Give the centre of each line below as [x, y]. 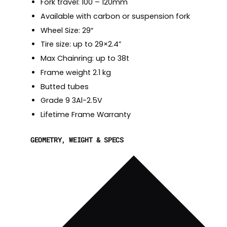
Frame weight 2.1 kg [76, 72]
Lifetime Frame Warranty [86, 115]
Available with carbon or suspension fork [115, 16]
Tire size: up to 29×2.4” [81, 44]
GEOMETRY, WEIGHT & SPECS [77, 140]
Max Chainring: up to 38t [85, 59]
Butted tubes [65, 86]
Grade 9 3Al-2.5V [71, 101]
